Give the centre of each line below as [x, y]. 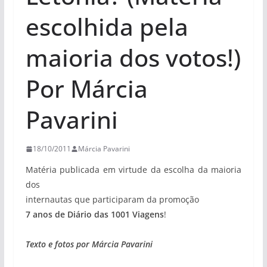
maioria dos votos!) [133, 58]
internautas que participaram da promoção [112, 199]
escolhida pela [107, 27]
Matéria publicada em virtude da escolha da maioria [133, 170]
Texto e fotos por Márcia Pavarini [89, 244]
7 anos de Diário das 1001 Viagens [94, 214]
